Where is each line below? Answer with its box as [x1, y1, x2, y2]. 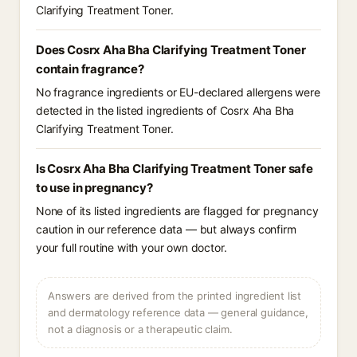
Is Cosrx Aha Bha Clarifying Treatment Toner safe [36, 161, 313, 176]
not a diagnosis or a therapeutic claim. [48, 323, 233, 335]
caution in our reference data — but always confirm [36, 222, 296, 236]
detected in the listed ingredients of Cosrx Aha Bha [36, 104, 295, 117]
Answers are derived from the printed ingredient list [48, 289, 302, 302]
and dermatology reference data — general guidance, [48, 306, 308, 319]
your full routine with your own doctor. [36, 241, 227, 254]
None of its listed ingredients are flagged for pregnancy [36, 204, 319, 218]
